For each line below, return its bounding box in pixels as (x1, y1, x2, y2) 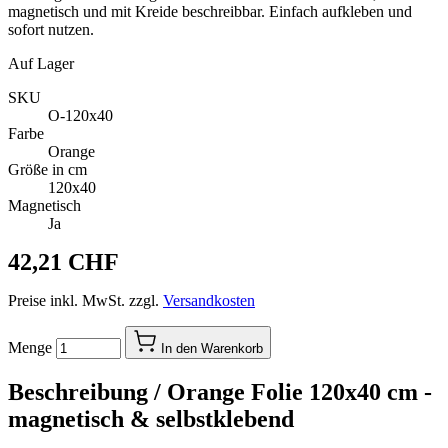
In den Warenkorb (161, 340, 263, 356)
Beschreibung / (8, 378, 167, 405)
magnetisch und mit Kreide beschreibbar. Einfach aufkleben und (8, 2, 412, 20)
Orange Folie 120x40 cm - (167, 378, 432, 405)
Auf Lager (8, 54, 74, 72)
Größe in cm (8, 160, 87, 178)
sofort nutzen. (8, 20, 94, 38)
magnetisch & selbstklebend (8, 405, 294, 432)
